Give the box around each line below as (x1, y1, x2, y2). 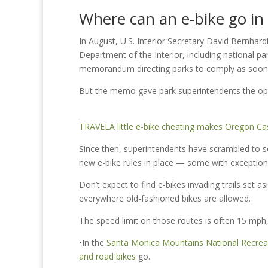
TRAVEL (79, 121, 109, 132)
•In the (79, 237, 106, 248)
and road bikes (79, 251, 136, 262)
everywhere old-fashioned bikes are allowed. (79, 193, 251, 204)
